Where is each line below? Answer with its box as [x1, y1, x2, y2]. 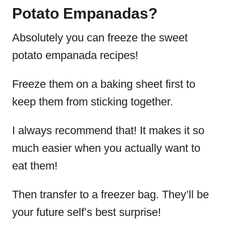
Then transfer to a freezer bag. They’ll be [12, 188, 209, 201]
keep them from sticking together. [12, 95, 173, 108]
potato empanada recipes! [12, 49, 141, 62]
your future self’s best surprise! [12, 206, 161, 218]
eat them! [12, 159, 58, 172]
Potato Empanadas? [12, 5, 157, 22]
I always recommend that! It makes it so [12, 124, 204, 137]
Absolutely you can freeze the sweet [12, 31, 188, 44]
